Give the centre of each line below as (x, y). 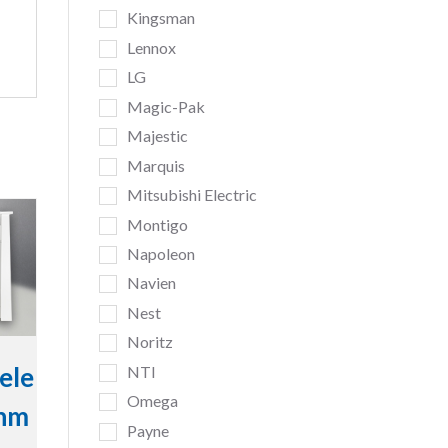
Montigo (157, 224)
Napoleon (160, 254)
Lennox (151, 47)
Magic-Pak (165, 106)
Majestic (157, 136)
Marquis (155, 165)
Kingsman (160, 18)
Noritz (149, 342)
